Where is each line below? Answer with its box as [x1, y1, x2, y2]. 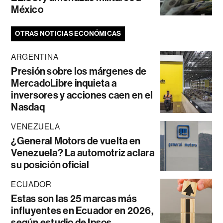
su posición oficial [11, 158, 89, 171]
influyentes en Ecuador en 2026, [11, 204, 153, 217]
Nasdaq [11, 101, 45, 113]
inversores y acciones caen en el [11, 89, 153, 101]
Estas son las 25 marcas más [11, 192, 137, 205]
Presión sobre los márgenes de [11, 65, 147, 77]
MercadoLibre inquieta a [11, 77, 116, 89]
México [11, 3, 43, 15]
